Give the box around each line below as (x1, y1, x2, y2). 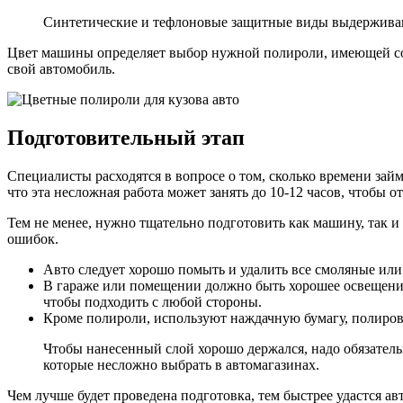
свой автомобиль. (7, 61, 115, 77)
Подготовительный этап (7, 126, 245, 150)
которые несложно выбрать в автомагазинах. (43, 357, 319, 373)
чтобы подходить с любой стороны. (43, 294, 262, 310)
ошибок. (7, 231, 58, 247)
